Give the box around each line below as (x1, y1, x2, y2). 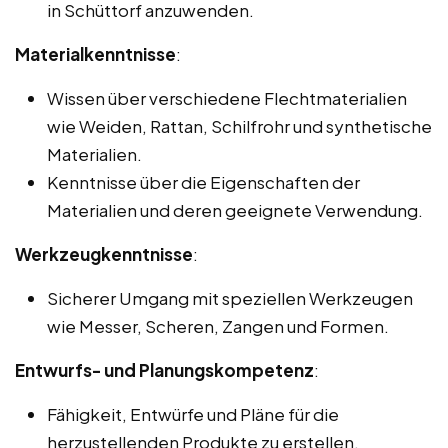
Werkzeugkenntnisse (15, 242, 193, 265)
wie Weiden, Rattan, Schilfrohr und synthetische (47, 114, 432, 137)
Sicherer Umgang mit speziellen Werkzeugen (47, 286, 413, 309)
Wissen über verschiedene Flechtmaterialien (47, 86, 407, 109)
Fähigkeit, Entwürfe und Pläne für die (47, 402, 339, 425)
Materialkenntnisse (15, 42, 176, 65)
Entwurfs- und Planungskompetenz (15, 358, 314, 381)
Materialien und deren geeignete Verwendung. (47, 198, 423, 221)
